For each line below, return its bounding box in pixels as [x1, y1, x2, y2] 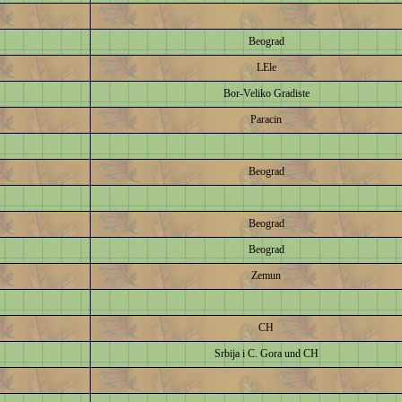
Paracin [250, 113, 282, 126]
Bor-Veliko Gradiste [223, 87, 310, 100]
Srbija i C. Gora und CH [214, 347, 319, 360]
